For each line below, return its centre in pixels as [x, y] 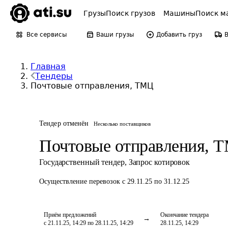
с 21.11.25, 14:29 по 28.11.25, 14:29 [89, 223]
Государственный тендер [82, 162]
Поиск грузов [131, 13]
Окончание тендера [184, 215]
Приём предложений [70, 215]
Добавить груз [179, 35]
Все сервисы [47, 35]
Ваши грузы [115, 35]
